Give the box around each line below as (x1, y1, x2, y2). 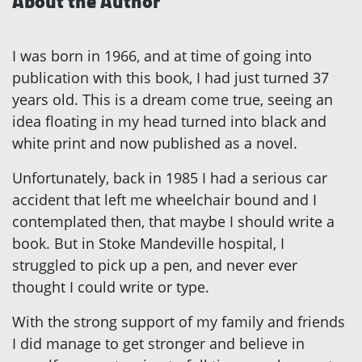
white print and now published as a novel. (12, 133, 297, 154)
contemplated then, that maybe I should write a (12, 212, 335, 232)
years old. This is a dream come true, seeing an (12, 90, 333, 110)
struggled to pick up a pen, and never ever (12, 255, 297, 276)
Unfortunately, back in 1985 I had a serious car (12, 168, 327, 188)
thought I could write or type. (12, 277, 209, 297)
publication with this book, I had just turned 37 (12, 68, 329, 88)
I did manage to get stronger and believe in (12, 334, 305, 354)
